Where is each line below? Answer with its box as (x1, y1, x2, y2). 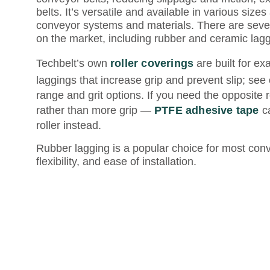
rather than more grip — (36, 104, 154, 116)
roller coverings (110, 57, 194, 69)
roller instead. (36, 119, 101, 131)
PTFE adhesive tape (154, 104, 259, 116)
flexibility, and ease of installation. (36, 155, 196, 168)
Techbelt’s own (36, 57, 110, 69)
